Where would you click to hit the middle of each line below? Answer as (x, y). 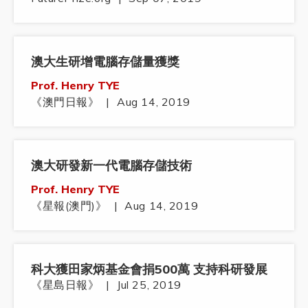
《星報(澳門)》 (69, 206)
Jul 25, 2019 (150, 285)
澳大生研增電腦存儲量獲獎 (105, 62)
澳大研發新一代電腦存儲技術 (111, 166)
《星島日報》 (65, 285)
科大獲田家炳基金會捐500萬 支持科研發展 (149, 269)
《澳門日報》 (65, 102)
